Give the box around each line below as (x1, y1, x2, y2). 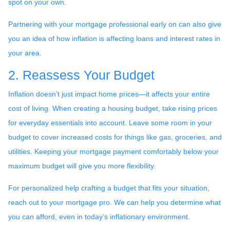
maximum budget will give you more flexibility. (8, 161, 156, 170)
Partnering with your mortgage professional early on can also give (8, 20, 221, 28)
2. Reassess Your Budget (8, 68, 155, 82)
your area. (8, 48, 42, 57)
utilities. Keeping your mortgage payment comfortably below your (8, 147, 219, 156)
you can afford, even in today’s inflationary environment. (8, 212, 190, 221)
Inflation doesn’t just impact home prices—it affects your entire (8, 89, 210, 98)
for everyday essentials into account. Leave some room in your (8, 118, 212, 127)
